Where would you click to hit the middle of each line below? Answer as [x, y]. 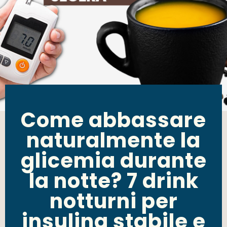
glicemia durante [113, 161]
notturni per [113, 201]
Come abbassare [113, 120]
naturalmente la [113, 141]
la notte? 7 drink [113, 181]
